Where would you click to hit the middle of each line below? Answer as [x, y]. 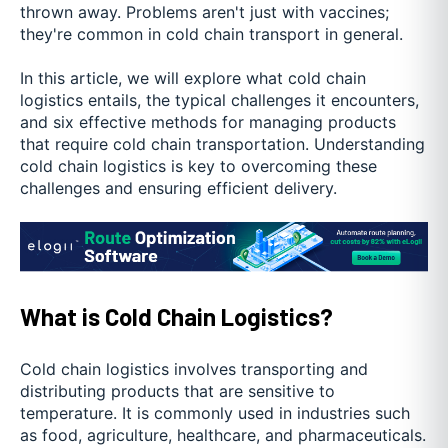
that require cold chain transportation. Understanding [222, 144]
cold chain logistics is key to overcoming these [198, 166]
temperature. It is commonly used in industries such [215, 412]
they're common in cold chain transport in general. [211, 33]
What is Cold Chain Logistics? [176, 317]
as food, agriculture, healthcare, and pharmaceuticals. [223, 434]
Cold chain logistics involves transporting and [194, 368]
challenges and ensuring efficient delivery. [178, 188]
